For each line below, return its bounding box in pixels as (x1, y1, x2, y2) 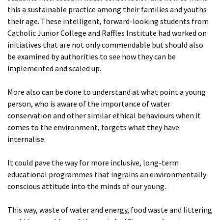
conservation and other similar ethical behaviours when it (7, 110, 201, 121)
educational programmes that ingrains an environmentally (7, 169, 206, 180)
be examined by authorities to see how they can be (7, 52, 176, 62)
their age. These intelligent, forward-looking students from (7, 16, 209, 27)
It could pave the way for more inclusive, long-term (7, 158, 179, 168)
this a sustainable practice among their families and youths (7, 4, 207, 15)
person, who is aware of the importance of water (7, 99, 170, 109)
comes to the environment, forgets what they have (7, 122, 179, 133)
